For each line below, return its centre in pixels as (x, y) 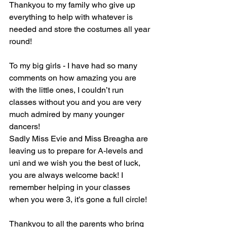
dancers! (25, 126)
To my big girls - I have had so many (74, 66)
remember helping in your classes (71, 187)
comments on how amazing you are (74, 78)
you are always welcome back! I (67, 175)
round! (22, 41)
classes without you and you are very (76, 102)
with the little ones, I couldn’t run (67, 90)
